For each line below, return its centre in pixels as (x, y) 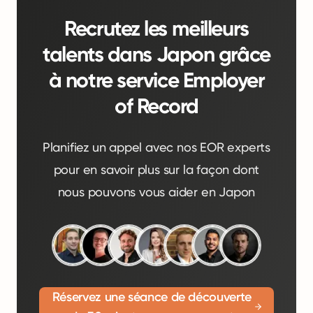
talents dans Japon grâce (156, 54)
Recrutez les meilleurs (156, 29)
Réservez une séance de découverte (152, 297)
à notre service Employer (156, 80)
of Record (156, 106)
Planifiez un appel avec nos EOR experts (156, 147)
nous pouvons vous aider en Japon (156, 192)
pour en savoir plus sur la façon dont (156, 169)
